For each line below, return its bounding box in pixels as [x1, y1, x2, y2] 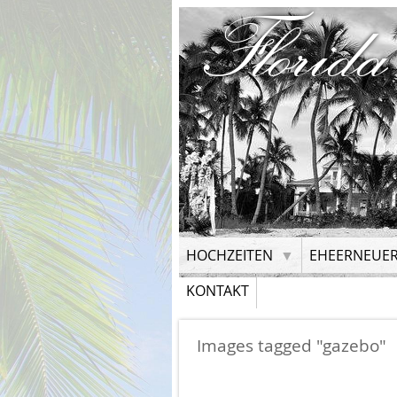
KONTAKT [186, 281, 249, 300]
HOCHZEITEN [186, 245, 273, 265]
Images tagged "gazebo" [197, 333, 386, 357]
